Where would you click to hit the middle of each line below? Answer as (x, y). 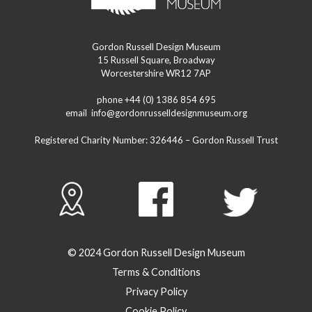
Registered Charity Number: (92, 140)
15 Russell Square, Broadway (156, 60)
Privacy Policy (156, 291)
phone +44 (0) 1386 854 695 (156, 100)
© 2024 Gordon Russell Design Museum (156, 252)
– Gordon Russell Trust (230, 140)
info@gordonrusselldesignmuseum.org (169, 113)
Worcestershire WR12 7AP (156, 73)
